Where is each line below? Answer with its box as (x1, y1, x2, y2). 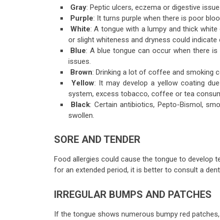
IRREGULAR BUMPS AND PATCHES (54, 189, 212, 200)
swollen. (68, 111, 96, 120)
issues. (68, 57, 93, 66)
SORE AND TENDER (54, 134, 140, 145)
